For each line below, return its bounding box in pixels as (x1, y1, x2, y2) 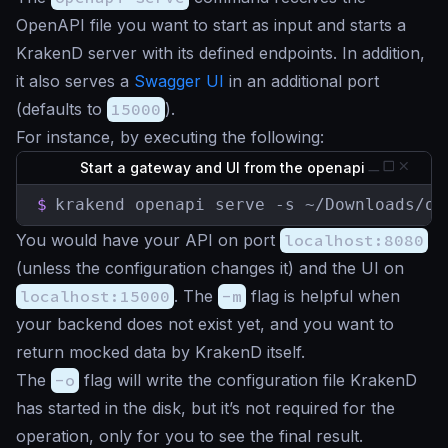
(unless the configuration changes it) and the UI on (16, 258, 404, 279)
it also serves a (16, 71, 134, 92)
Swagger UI (134, 71, 224, 92)
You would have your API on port (16, 230, 280, 251)
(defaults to (16, 99, 107, 120)
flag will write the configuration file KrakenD (79, 370, 417, 391)
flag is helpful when (246, 286, 400, 307)
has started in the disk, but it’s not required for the (16, 398, 395, 419)
